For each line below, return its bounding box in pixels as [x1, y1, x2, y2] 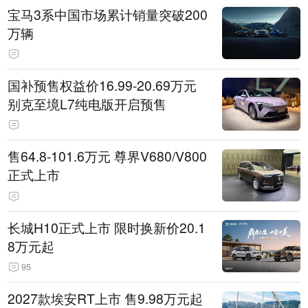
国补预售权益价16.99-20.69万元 [8, 75, 197, 95]
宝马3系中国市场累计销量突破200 [8, 4, 208, 24]
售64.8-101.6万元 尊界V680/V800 [8, 146, 208, 166]
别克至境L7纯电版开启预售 [8, 93, 167, 113]
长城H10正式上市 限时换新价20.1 [8, 217, 206, 237]
